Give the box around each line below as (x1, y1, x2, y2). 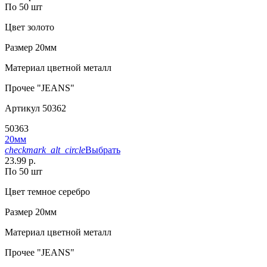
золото (25, 21, 54, 32)
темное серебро (25, 186, 90, 197)
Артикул (5, 103, 40, 113)
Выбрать (85, 144, 120, 155)
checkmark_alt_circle (5, 144, 85, 155)
